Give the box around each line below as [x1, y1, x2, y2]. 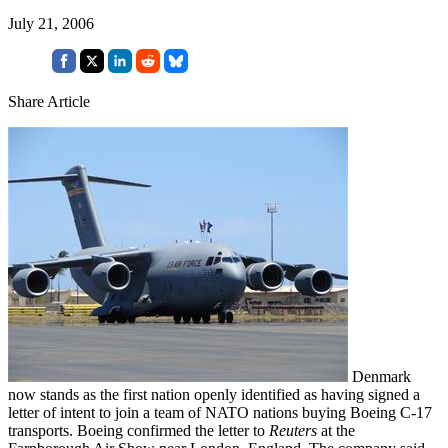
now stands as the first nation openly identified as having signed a [8, 385, 420, 403]
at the [317, 421, 355, 439]
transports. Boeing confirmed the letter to [8, 421, 269, 439]
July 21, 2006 [8, 14, 94, 32]
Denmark [348, 367, 411, 385]
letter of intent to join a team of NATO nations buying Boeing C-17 [8, 403, 432, 421]
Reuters [269, 421, 317, 439]
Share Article [8, 92, 90, 110]
